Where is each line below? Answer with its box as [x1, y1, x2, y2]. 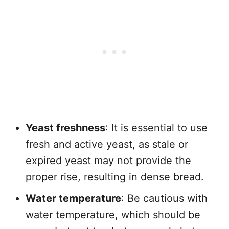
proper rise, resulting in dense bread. [26, 171, 204, 183]
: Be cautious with [121, 192, 208, 204]
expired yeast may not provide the [26, 154, 191, 167]
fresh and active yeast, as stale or [26, 138, 188, 150]
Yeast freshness [26, 122, 105, 134]
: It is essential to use [105, 122, 208, 134]
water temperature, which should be [26, 209, 200, 221]
